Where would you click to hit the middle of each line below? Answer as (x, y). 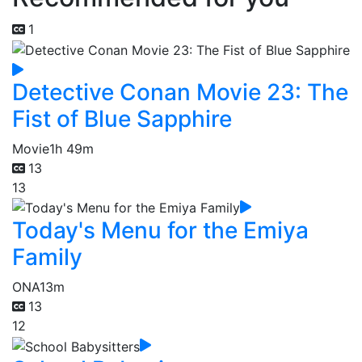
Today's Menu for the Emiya (160, 231)
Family (47, 257)
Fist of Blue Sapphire (122, 118)
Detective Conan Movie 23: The (180, 92)
